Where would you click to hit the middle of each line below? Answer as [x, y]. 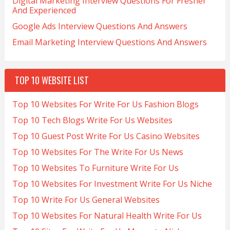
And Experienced [44, 10]
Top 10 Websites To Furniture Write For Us [95, 168]
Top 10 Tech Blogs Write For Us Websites [92, 120]
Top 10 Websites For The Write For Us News [98, 152]
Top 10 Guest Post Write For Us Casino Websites [106, 136]
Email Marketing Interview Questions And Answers [109, 42]
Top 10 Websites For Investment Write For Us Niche [112, 184]
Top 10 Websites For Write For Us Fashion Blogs [105, 104]
